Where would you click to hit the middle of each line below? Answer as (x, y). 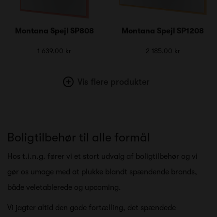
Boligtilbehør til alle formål (79, 137)
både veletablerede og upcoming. (64, 187)
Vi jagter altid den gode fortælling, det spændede (92, 208)
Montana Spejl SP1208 (163, 31)
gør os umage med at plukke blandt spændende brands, (102, 172)
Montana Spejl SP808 (54, 31)
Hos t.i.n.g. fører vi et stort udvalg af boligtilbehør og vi (102, 156)
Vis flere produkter (113, 82)
